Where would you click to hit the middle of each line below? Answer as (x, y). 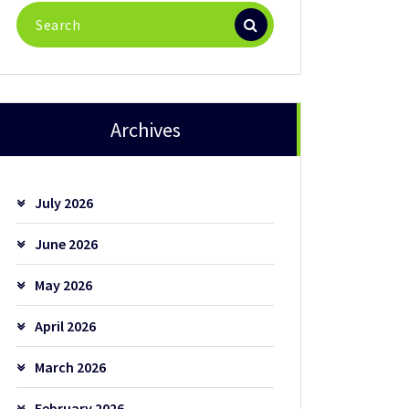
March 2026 (71, 367)
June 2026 (67, 244)
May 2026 (64, 285)
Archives (145, 130)
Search (37, 11)
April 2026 (66, 326)
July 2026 (64, 203)
